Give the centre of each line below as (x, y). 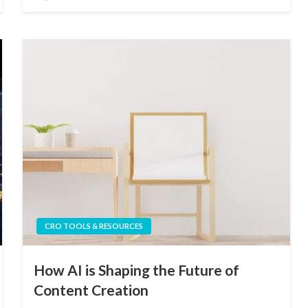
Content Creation (91, 289)
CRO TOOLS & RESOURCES (93, 225)
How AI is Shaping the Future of (136, 269)
